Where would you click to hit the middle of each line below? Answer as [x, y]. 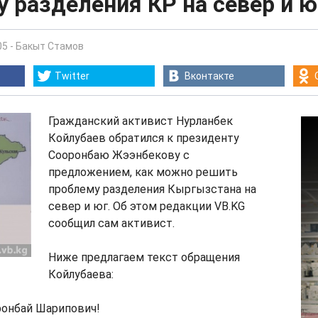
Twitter [72, 76]
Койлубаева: [81, 274]
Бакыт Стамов [50, 46]
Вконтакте [209, 76]
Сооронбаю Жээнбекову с [119, 155]
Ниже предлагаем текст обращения [144, 257]
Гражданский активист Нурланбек [141, 121]
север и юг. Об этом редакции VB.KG [147, 206]
